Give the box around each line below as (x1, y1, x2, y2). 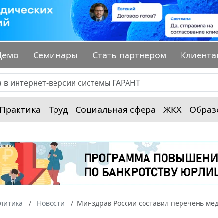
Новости (37, 199, 65, 208)
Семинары (33, 49, 78, 61)
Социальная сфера (75, 104, 156, 116)
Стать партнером (92, 49, 166, 61)
